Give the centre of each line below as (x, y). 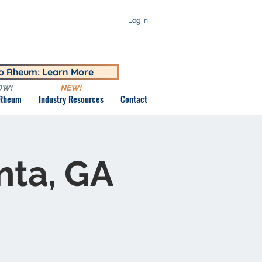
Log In (138, 20)
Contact (134, 99)
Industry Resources (71, 99)
